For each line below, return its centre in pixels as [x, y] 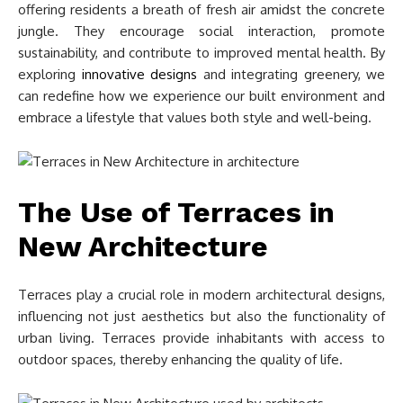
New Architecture [143, 246]
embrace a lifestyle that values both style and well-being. [195, 117]
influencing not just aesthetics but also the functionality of [201, 316]
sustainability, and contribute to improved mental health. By [201, 53]
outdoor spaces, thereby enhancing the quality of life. [180, 359]
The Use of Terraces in [176, 212]
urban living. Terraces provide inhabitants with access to [201, 338]
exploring [50, 74]
